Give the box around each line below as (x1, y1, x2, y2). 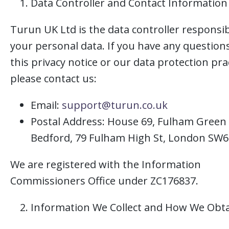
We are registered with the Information (10, 157, 201, 171)
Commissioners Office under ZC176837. (10, 174, 198, 188)
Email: (31, 98, 62, 112)
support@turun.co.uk (62, 98, 168, 112)
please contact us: (10, 72, 97, 85)
